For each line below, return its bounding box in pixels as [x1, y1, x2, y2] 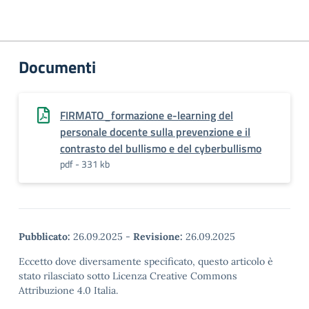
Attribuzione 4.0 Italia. [19, 284, 118, 297]
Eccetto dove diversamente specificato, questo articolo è [19, 255, 273, 268]
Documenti [19, 54, 96, 79]
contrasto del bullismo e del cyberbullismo [60, 140, 261, 157]
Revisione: [133, 230, 183, 243]
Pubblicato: [19, 230, 70, 243]
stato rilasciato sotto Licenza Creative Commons [19, 270, 237, 282]
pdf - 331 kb [60, 157, 110, 171]
